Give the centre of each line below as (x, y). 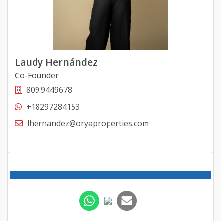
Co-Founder (37, 76)
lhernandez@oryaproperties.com (88, 124)
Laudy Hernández (56, 62)
